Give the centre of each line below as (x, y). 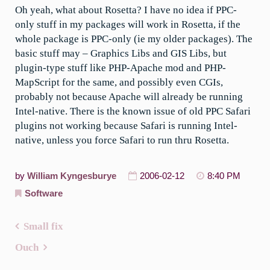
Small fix (43, 226)
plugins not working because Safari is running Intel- (126, 126)
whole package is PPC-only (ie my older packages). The (134, 39)
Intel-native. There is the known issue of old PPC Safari (133, 111)
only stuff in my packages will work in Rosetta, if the (128, 25)
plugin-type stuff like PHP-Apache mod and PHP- (121, 68)
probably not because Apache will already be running (129, 97)
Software (44, 193)
